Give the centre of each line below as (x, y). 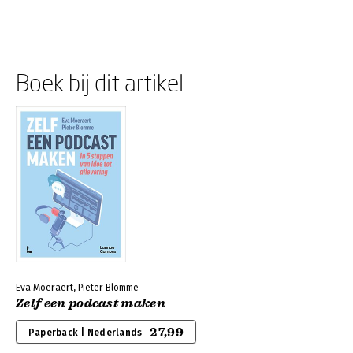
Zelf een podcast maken (91, 303)
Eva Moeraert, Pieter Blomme (77, 288)
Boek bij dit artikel (100, 82)
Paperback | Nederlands (85, 333)
